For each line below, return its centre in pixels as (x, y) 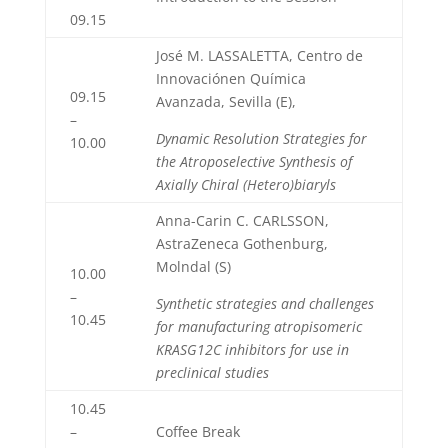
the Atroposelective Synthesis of (253, 161)
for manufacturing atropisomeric (258, 326)
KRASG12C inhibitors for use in (252, 349)
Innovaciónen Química (230, 78)
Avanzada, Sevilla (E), (225, 101)
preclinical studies (212, 372)
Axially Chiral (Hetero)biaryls (245, 184)
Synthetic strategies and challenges (264, 303)
